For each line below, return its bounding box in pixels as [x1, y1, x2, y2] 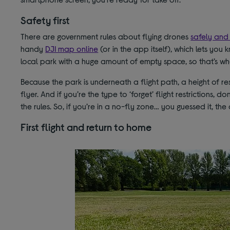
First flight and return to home [21, 121, 152, 133]
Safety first [21, 14, 70, 27]
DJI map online [45, 44, 99, 54]
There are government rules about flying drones [21, 31, 191, 42]
